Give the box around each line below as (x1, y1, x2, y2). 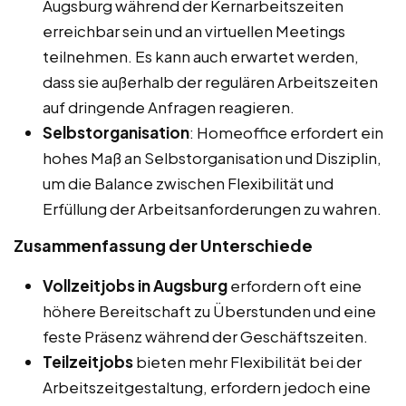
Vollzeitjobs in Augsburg (43, 275, 227, 295)
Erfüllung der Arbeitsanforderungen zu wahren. (43, 198, 382, 218)
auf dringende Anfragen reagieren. (43, 96, 295, 117)
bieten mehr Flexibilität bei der (133, 351, 362, 372)
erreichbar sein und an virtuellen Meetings (43, 20, 345, 41)
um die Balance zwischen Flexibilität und (43, 172, 333, 193)
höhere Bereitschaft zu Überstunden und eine (43, 300, 376, 321)
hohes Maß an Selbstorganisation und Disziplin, (43, 147, 382, 168)
